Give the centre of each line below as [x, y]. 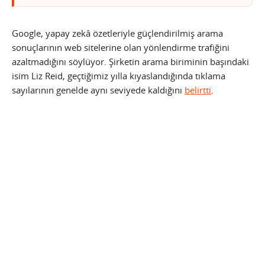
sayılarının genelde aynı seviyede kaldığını [98, 90]
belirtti [198, 90]
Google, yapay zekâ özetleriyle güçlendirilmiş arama [117, 33]
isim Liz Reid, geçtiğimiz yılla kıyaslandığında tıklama [119, 76]
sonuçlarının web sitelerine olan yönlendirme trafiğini [121, 48]
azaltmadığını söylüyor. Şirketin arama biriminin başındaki [130, 62]
